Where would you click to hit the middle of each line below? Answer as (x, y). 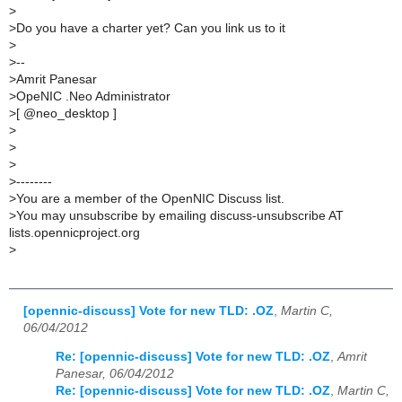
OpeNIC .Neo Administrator (93, 97)
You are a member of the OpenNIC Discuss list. (150, 199)
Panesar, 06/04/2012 (115, 374)
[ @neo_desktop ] (66, 114)
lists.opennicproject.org (74, 233)
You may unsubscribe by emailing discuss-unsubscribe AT (180, 216)
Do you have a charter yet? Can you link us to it (151, 29)
